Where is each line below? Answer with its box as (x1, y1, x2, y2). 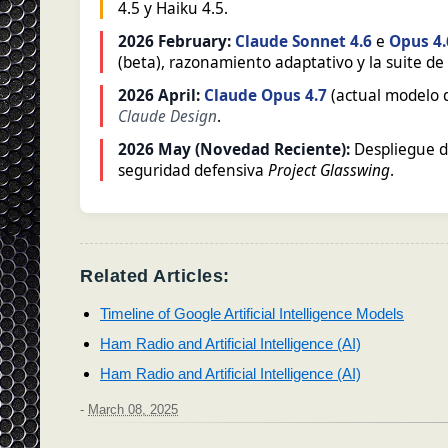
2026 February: (118, 30, 231, 52)
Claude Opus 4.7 (204, 84, 327, 106)
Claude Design (118, 105, 217, 127)
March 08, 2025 (88, 403, 178, 418)
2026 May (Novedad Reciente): (118, 138, 350, 160)
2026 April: (118, 84, 200, 106)
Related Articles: (80, 265, 230, 286)
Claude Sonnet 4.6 (235, 30, 372, 52)
